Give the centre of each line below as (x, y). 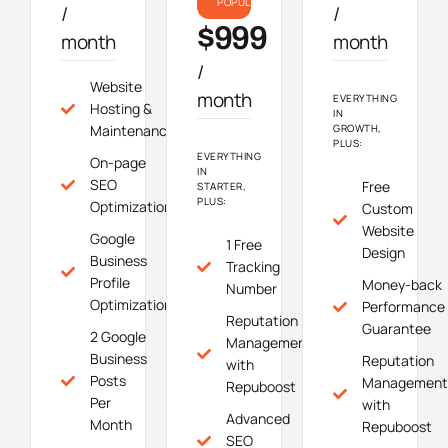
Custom (387, 209)
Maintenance (132, 131)
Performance (403, 307)
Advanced (257, 419)
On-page (117, 163)
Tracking (252, 267)
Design (383, 253)
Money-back (401, 285)
